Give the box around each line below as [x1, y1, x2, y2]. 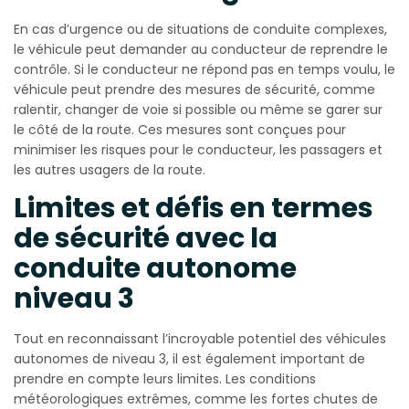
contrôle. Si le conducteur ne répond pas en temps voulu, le [14, 59, 395, 79]
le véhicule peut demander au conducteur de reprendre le [14, 39, 388, 58]
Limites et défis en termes [14, 188, 373, 227]
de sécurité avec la [14, 218, 278, 257]
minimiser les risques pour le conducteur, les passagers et [14, 140, 383, 159]
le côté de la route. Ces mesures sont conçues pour [14, 120, 346, 139]
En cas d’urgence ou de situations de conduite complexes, [14, 19, 387, 38]
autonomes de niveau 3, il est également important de [14, 349, 365, 368]
